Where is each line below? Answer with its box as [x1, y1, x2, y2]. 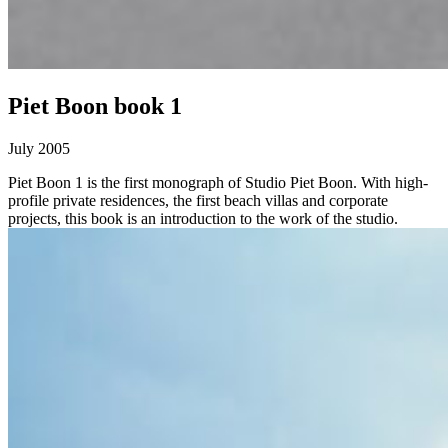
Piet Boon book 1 [8, 93, 182, 120]
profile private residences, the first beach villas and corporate [8, 192, 388, 210]
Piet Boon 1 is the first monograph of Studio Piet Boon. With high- [8, 174, 428, 192]
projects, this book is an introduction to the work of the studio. [8, 210, 398, 228]
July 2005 [8, 140, 70, 158]
